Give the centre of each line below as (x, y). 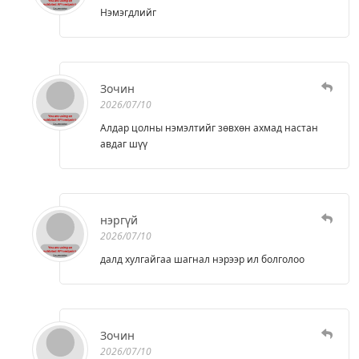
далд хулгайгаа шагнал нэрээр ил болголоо (202, 259)
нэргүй (119, 220)
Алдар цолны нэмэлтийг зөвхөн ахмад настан (209, 127)
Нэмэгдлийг (128, 12)
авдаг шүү (124, 143)
